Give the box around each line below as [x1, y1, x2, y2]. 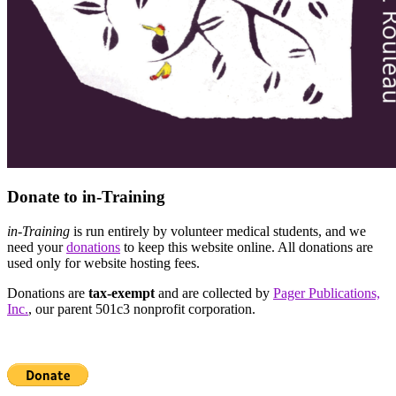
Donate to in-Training [7, 187, 165, 207]
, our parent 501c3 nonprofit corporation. [28, 301, 255, 317]
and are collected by [155, 286, 273, 301]
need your [7, 240, 66, 255]
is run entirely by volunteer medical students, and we [70, 224, 366, 240]
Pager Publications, [273, 286, 380, 301]
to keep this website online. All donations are [120, 240, 373, 255]
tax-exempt [88, 286, 155, 301]
